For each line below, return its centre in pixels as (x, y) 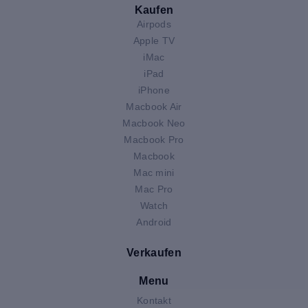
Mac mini (154, 172)
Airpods (154, 24)
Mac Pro (154, 189)
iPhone (154, 90)
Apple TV (154, 40)
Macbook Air (154, 106)
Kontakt (154, 300)
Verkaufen (154, 252)
